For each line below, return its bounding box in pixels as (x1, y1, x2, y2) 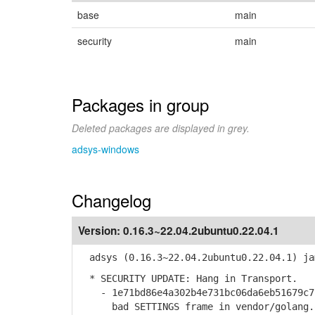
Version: (78, 223, 123, 238)
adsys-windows (72, 142, 139, 156)
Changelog (72, 188, 151, 212)
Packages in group (72, 92, 209, 117)
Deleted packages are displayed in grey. (72, 121, 250, 135)
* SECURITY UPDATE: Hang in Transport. (78, 273, 297, 284)
